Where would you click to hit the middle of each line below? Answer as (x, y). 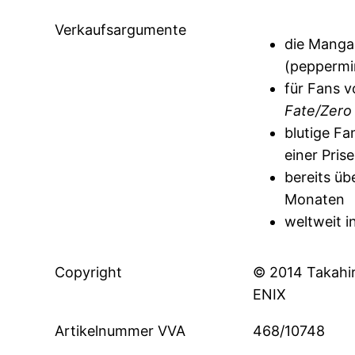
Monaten (314, 200)
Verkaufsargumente (121, 30)
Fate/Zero (318, 111)
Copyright (89, 273)
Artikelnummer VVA (120, 331)
